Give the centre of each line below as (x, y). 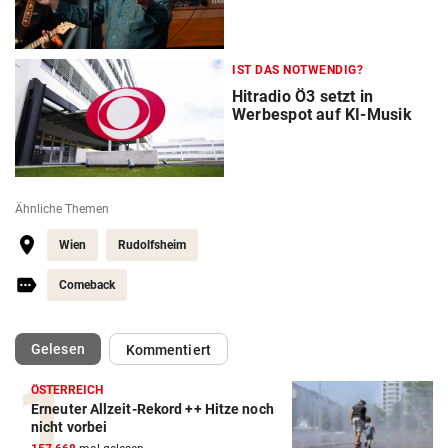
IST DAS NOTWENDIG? (297, 69)
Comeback (87, 284)
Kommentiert (168, 349)
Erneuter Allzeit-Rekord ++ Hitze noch (152, 408)
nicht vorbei (69, 426)
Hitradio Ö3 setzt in (303, 96)
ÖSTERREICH (67, 389)
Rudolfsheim (152, 244)
